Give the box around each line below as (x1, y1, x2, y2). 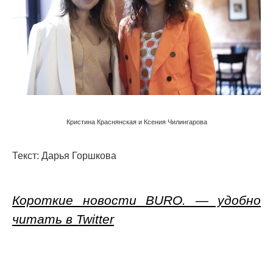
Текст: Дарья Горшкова (12, 151, 116, 161)
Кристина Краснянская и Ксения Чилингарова (66, 118, 207, 126)
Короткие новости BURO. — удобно (12, 193, 261, 208)
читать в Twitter (12, 212, 114, 227)
